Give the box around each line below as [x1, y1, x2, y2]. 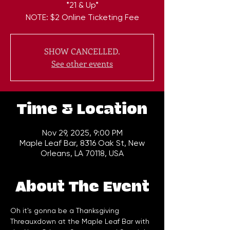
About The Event [15, 179, 149, 196]
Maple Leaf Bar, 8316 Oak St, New [20, 138, 145, 148]
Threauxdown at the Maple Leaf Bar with [10, 217, 151, 226]
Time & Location [17, 102, 147, 118]
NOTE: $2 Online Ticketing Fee [25, 12, 139, 23]
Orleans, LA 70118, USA [41, 148, 124, 159]
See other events [51, 58, 113, 69]
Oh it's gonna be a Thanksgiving [10, 206, 121, 215]
